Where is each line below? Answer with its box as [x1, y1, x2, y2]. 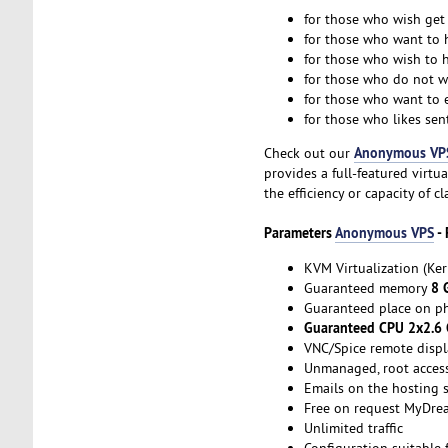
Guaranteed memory [303, 278, 431, 297]
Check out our [263, 144, 354, 163]
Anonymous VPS [334, 223, 434, 243]
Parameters [263, 223, 335, 243]
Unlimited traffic [303, 418, 403, 437]
